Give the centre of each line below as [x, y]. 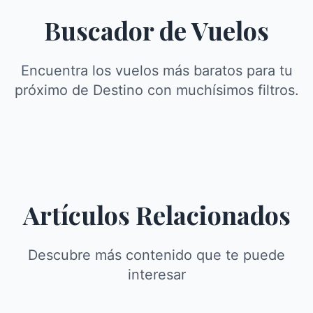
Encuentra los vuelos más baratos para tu [156, 70]
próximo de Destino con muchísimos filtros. [156, 90]
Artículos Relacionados [156, 214]
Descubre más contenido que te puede [156, 255]
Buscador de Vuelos [156, 30]
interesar [156, 274]
